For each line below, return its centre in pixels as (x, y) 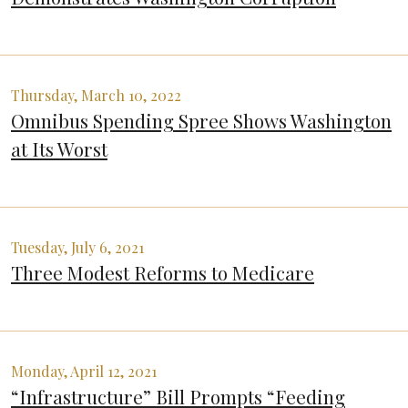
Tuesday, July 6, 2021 (77, 248)
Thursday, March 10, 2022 (96, 96)
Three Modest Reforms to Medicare (163, 273)
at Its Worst (59, 149)
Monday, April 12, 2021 (84, 372)
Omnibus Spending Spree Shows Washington (201, 121)
